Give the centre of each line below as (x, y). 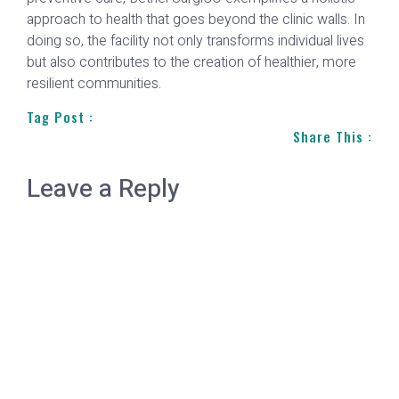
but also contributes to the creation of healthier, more (191, 62)
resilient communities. (94, 83)
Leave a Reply (103, 190)
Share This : (333, 137)
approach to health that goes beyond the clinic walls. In (196, 19)
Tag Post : (60, 117)
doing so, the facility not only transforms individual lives (195, 41)
